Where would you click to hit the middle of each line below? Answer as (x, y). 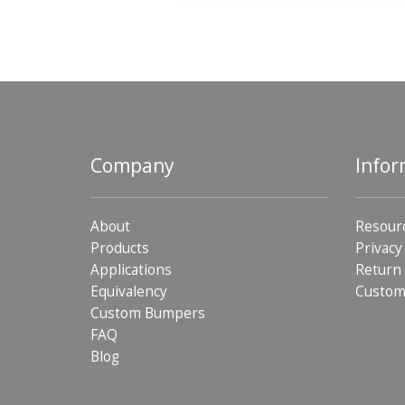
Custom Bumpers (148, 313)
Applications (131, 269)
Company (132, 165)
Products (120, 248)
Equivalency (129, 291)
